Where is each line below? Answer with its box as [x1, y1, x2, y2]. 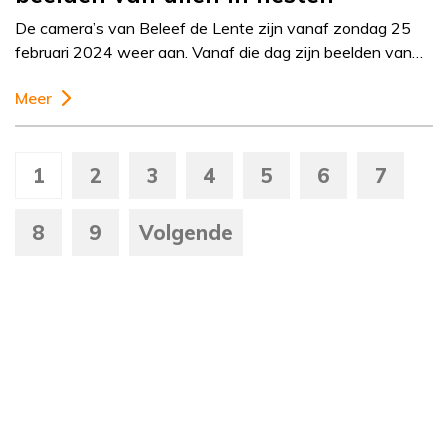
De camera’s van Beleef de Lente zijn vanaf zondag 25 [15, 18, 411, 39]
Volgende [139, 220, 233, 246]
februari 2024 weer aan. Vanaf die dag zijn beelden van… [15, 42, 423, 63]
